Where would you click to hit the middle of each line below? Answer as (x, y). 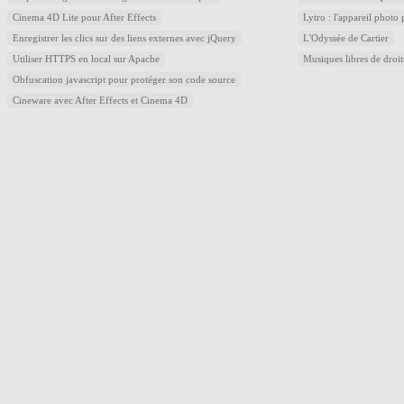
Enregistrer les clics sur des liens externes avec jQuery (124, 38)
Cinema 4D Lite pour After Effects (84, 18)
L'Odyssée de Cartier (346, 38)
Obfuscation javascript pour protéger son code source (124, 80)
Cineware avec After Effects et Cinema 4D (100, 101)
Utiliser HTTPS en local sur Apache (86, 59)
